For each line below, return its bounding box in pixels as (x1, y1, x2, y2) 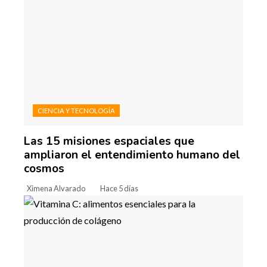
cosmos (24, 160, 64, 176)
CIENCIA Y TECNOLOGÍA (38, 106, 115, 114)
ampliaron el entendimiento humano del (24, 147, 240, 163)
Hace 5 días (100, 183, 138, 193)
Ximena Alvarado (27, 183, 85, 193)
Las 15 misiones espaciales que (24, 133, 194, 149)
